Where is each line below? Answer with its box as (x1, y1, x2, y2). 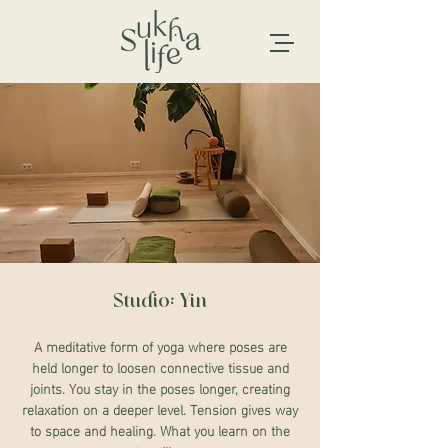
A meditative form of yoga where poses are (33, 333, 287, 358)
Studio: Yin (113, 287, 207, 315)
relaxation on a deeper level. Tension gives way (22, 396, 298, 421)
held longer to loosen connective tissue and (31, 354, 289, 379)
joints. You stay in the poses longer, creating (30, 375, 290, 400)
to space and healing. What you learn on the (30, 417, 290, 442)
